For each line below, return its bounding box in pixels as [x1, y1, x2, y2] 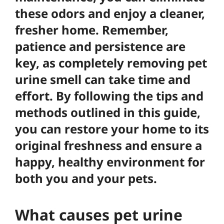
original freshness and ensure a [15, 137, 202, 153]
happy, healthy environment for [15, 153, 205, 170]
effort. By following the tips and [15, 87, 203, 104]
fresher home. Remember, [15, 21, 168, 38]
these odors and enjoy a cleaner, [15, 5, 205, 21]
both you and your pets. [15, 170, 157, 186]
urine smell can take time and [15, 71, 190, 87]
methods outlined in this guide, [15, 104, 200, 120]
